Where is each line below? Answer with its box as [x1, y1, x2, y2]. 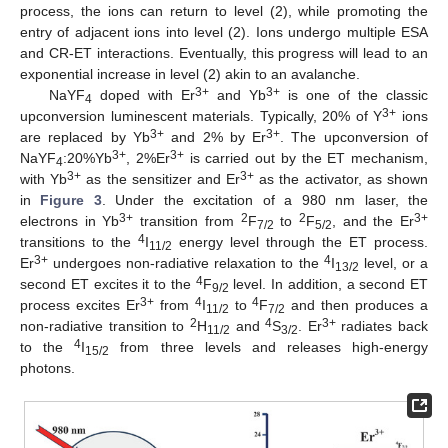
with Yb [20, 170, 68, 187]
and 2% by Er [163, 128, 267, 145]
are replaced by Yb [20, 128, 150, 145]
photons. [20, 359, 75, 376]
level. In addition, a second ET [228, 275, 428, 292]
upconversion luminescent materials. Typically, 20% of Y [20, 107, 383, 124]
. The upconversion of [280, 128, 429, 145]
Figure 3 [40, 191, 102, 208]
